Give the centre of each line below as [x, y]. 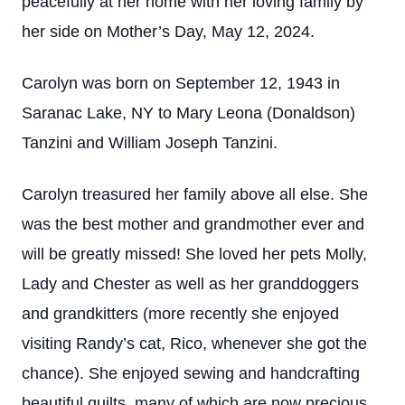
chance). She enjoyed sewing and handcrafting [191, 373]
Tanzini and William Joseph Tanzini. [150, 143]
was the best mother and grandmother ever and [193, 224]
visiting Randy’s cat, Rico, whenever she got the [194, 344]
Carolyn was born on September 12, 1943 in [181, 83]
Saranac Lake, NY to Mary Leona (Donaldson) [188, 113]
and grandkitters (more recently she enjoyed [180, 314]
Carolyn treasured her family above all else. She [195, 194]
